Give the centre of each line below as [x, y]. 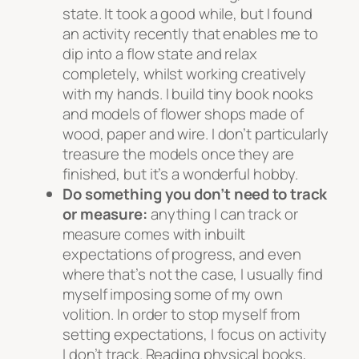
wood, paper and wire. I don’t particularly [196, 134]
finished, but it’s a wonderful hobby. [181, 174]
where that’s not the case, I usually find [193, 274]
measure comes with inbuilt [154, 234]
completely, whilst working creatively [185, 74]
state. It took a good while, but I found [188, 14]
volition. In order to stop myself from [182, 315]
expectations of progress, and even [182, 254]
